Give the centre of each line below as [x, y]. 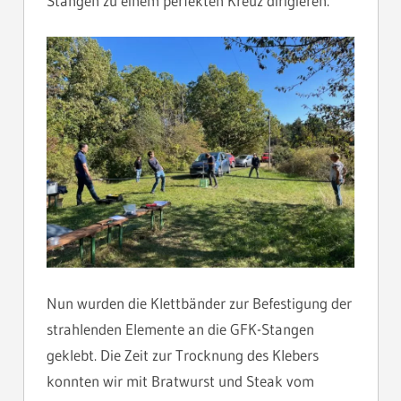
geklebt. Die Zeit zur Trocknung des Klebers [183, 355]
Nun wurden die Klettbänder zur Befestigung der [199, 303]
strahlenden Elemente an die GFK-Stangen [180, 329]
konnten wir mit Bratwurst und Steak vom [180, 381]
